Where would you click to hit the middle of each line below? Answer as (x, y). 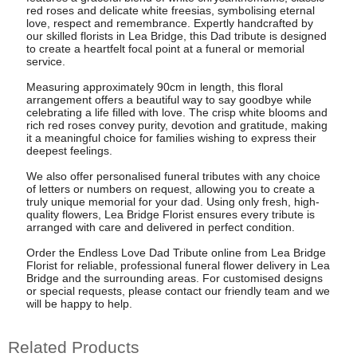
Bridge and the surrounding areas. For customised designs (174, 279)
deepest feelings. (69, 151)
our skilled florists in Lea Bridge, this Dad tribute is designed (176, 36)
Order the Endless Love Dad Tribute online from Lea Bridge (176, 253)
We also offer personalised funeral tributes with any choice (173, 177)
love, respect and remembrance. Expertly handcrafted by (169, 24)
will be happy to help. (79, 304)
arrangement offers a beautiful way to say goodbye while (169, 100)
